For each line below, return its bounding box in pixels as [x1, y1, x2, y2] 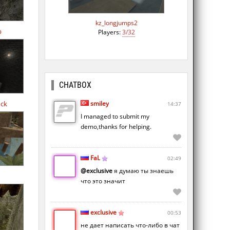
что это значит [81, 177, 125, 186]
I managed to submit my [81, 112, 149, 121]
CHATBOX [59, 80, 91, 90]
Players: [98, 27, 122, 36]
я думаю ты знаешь [112, 166, 174, 176]
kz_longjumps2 [95, 18, 138, 27]
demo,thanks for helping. [81, 122, 151, 131]
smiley [90, 99, 109, 108]
